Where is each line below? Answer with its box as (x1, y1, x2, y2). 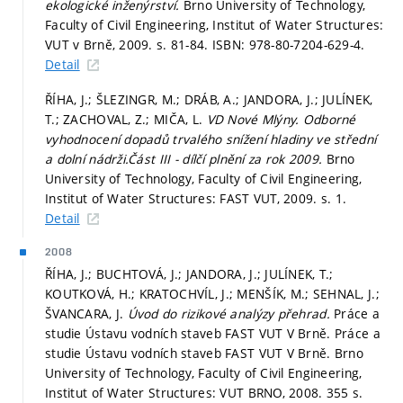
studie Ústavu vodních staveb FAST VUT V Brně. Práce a (45, 325, 381, 343)
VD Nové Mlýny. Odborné (206, 111, 356, 129)
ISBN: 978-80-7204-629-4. (211, 35, 365, 53)
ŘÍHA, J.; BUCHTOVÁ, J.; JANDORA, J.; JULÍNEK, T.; (45, 265, 334, 283)
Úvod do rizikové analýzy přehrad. (127, 305, 335, 323)
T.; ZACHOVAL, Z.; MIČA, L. (45, 111, 207, 129)
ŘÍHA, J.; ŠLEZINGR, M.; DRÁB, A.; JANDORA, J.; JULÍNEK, (45, 91, 373, 109)
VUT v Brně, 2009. (45, 35, 157, 53)
